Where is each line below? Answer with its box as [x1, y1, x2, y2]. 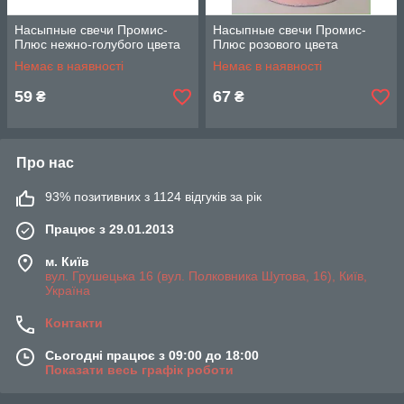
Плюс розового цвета [213, 37, 338, 52]
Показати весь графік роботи [45, 363, 234, 378]
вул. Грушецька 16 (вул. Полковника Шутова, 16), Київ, [45, 269, 367, 284]
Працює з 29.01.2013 [45, 222, 174, 237]
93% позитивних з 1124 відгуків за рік [45, 189, 262, 205]
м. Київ [45, 254, 89, 270]
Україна [45, 283, 90, 298]
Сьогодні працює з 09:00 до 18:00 [45, 348, 259, 363]
